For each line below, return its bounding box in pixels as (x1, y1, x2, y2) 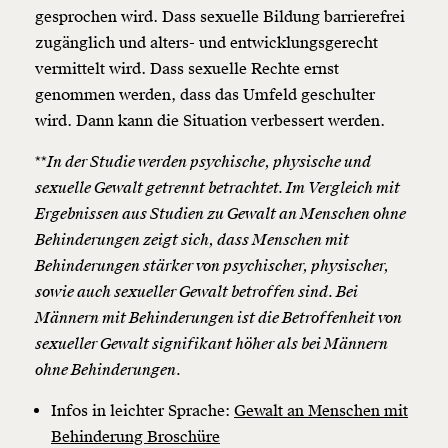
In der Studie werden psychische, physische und (47, 152, 371, 173)
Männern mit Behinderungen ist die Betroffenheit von (35, 308, 402, 329)
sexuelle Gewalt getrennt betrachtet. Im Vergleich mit (35, 178, 400, 199)
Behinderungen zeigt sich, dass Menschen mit (35, 230, 349, 251)
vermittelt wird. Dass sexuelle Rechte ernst (35, 59, 339, 80)
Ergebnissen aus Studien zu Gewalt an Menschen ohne (35, 204, 406, 225)
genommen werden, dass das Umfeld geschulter (35, 85, 375, 106)
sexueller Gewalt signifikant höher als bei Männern (35, 334, 388, 355)
